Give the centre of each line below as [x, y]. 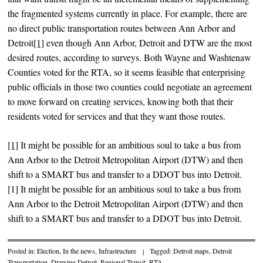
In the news [79, 251]
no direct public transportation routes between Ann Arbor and [122, 28]
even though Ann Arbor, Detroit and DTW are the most [148, 42]
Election [48, 251]
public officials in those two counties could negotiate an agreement [130, 86]
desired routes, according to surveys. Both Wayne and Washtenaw [130, 57]
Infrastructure [118, 251]
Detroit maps [191, 251]
